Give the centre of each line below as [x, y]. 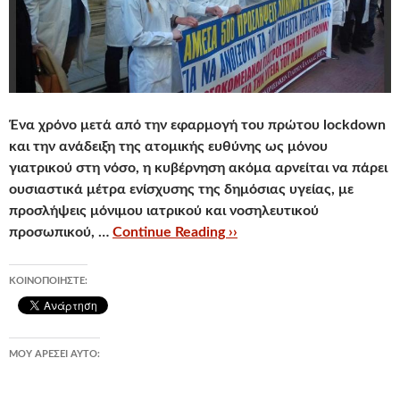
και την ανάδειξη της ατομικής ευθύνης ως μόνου [168, 146]
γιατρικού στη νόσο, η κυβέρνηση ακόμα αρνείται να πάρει [198, 168]
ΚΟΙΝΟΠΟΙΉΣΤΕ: [48, 281]
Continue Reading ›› [175, 232]
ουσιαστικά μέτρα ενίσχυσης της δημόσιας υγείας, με [181, 189]
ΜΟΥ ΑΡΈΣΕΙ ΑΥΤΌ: [54, 354]
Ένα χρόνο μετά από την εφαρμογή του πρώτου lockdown [197, 125]
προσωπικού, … [61, 232]
